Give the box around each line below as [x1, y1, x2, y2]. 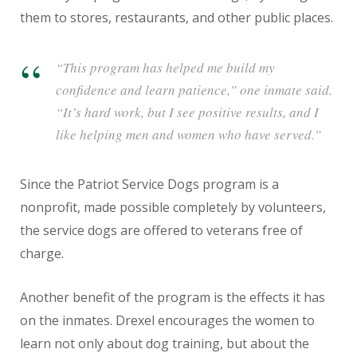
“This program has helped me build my [56, 57, 275, 76]
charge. [20, 244, 64, 262]
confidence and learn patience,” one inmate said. [56, 80, 332, 99]
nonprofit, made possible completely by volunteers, [20, 198, 326, 216]
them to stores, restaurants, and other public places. [20, 8, 333, 26]
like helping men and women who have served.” [56, 124, 321, 143]
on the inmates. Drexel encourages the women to [20, 311, 315, 329]
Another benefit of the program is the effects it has [20, 288, 325, 306]
